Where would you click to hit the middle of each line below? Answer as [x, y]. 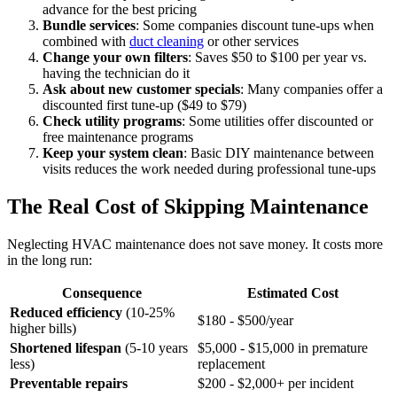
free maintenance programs [118, 136]
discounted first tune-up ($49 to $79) [144, 105]
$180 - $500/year [245, 320]
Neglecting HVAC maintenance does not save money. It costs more [195, 244]
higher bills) [43, 328]
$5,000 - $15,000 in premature [283, 347]
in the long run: [50, 260]
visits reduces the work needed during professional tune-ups [209, 168]
